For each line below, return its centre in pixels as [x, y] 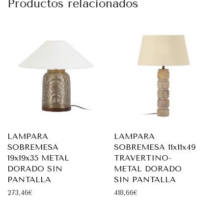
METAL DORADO [148, 168]
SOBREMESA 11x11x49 [155, 147]
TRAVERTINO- [143, 158]
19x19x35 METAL [38, 158]
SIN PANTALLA [145, 179]
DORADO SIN [35, 168]
